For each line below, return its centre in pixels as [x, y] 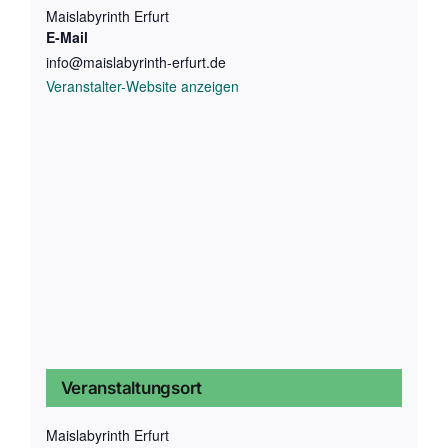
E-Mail [66, 36]
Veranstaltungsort [131, 387]
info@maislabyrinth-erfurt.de [135, 61]
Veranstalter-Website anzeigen [142, 85]
